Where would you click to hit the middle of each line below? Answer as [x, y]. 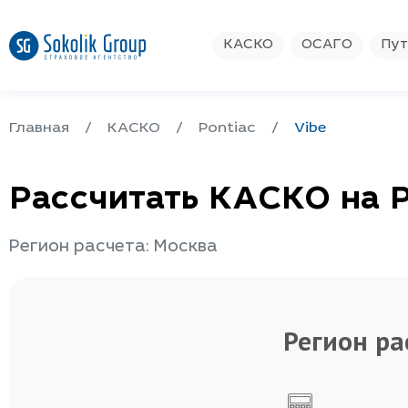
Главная [39, 128]
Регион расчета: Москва [113, 248]
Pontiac [227, 128]
